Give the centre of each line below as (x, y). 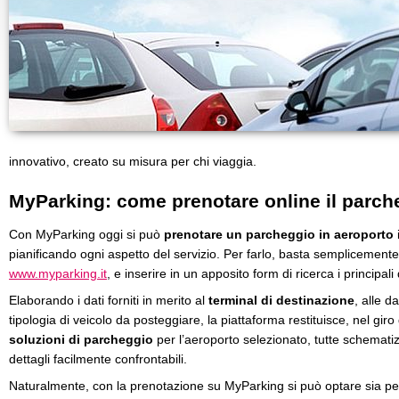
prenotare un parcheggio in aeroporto (279, 234)
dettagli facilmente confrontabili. (98, 359)
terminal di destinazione (280, 300)
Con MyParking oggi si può (86, 234)
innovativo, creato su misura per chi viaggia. (133, 161)
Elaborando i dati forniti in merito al (107, 300)
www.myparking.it (58, 273)
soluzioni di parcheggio (83, 339)
